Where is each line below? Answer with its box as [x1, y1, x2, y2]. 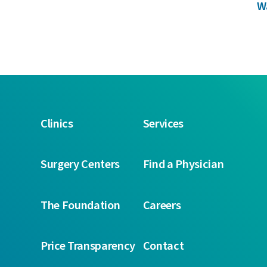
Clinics [40, 114, 73, 132]
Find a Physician [142, 156, 224, 173]
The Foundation [40, 196, 120, 214]
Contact [142, 237, 184, 255]
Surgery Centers [40, 156, 120, 173]
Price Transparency [40, 237, 135, 255]
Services [142, 114, 184, 132]
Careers [142, 196, 181, 214]
